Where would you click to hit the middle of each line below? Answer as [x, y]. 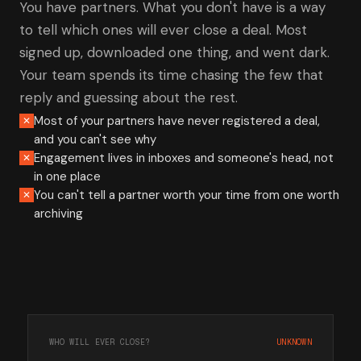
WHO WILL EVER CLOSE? [100, 342]
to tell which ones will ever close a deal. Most [163, 30]
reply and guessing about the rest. [129, 98]
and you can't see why [95, 139]
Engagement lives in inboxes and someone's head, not [184, 158]
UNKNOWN [294, 342]
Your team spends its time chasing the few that [171, 75]
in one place [67, 176]
